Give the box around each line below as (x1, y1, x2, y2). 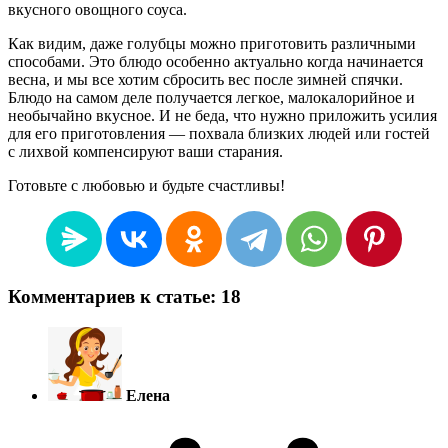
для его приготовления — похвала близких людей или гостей (8, 125, 430, 143)
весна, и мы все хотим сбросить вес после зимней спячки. (8, 71, 403, 89)
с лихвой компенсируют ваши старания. (8, 143, 283, 161)
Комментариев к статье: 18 (8, 286, 241, 308)
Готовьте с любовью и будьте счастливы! (8, 177, 285, 195)
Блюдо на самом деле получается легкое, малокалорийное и (8, 89, 415, 107)
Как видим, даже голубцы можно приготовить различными (8, 35, 416, 53)
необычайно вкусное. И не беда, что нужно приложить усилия (8, 107, 437, 125)
